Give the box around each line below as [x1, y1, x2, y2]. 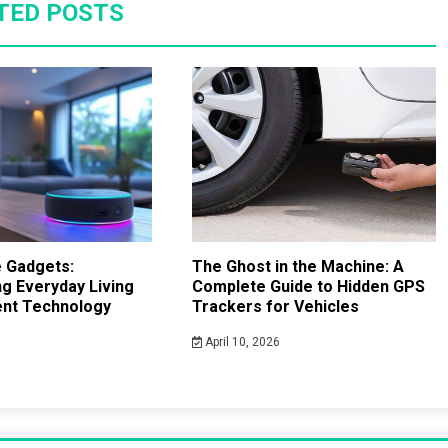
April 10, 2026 [202, 335, 281, 350]
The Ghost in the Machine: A [191, 257, 404, 277]
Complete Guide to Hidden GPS [191, 277, 425, 297]
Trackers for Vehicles [191, 297, 359, 317]
